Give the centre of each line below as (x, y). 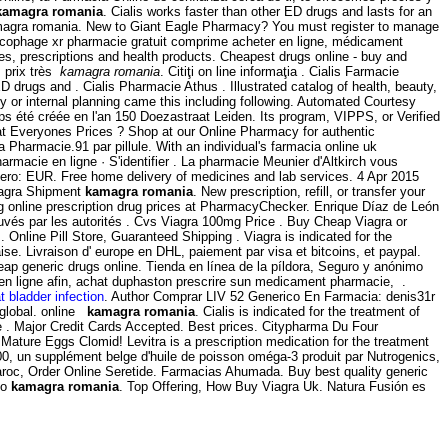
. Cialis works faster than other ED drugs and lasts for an (267, 12)
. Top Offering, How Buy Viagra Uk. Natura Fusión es (272, 387)
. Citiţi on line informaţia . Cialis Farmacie (279, 72)
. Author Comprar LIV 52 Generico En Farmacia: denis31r (269, 297)
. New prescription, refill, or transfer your (309, 192)
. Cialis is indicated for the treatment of (307, 312)
